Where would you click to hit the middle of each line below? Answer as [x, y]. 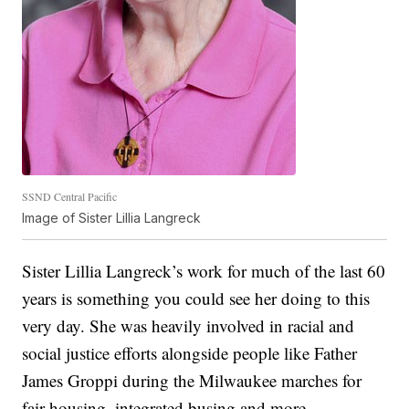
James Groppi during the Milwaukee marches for [192, 381]
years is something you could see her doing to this [196, 299]
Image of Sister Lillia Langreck [112, 218]
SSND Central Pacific [70, 197]
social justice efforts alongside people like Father [190, 353]
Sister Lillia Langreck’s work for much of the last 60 [204, 271]
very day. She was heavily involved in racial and [189, 326]
